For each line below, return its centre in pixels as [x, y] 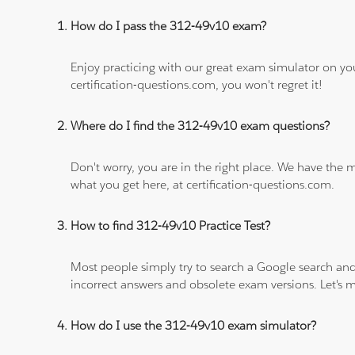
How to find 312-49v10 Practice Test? [171, 226]
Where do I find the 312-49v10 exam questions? [200, 126]
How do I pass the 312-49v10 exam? [169, 26]
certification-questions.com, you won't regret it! [197, 85]
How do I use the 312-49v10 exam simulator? [194, 326]
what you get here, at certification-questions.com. [203, 185]
